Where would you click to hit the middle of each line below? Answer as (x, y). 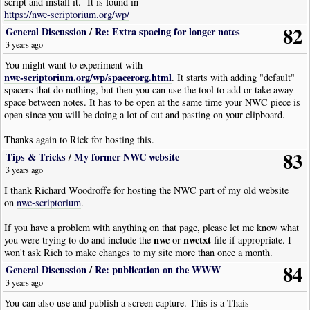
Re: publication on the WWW (158, 269)
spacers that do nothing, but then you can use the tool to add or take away (149, 90)
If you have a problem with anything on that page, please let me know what (152, 228)
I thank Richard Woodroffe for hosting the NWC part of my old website (147, 190)
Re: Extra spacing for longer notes (168, 32)
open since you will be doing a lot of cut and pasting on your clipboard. (145, 115)
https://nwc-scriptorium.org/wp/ (67, 15)
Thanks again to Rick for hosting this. (80, 140)
